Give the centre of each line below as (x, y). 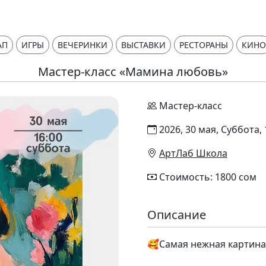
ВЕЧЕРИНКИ (83, 45)
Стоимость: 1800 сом (208, 177)
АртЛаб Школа (193, 153)
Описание (177, 215)
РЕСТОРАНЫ (204, 45)
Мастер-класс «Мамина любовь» (133, 72)
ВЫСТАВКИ (143, 45)
